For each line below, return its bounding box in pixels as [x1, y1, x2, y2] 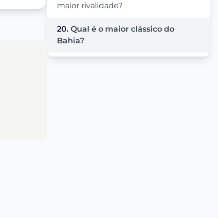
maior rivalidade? [57, 1, 123, 11]
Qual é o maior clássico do [71, 24, 174, 34]
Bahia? [57, 36, 84, 46]
